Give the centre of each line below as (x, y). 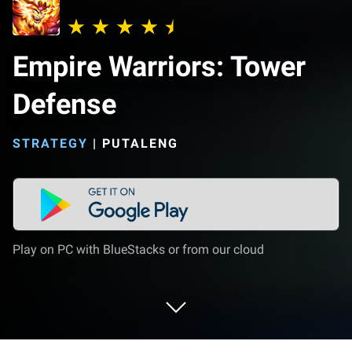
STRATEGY (50, 143)
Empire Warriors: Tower (159, 67)
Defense (64, 104)
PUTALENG (140, 143)
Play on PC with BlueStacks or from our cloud (138, 249)
